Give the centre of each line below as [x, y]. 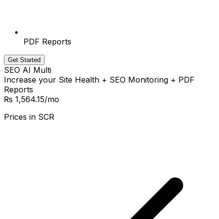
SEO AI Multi [28, 70]
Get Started [24, 60]
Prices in [20, 117]
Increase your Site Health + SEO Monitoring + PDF [99, 80]
